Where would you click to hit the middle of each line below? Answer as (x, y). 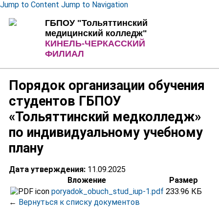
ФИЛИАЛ (65, 54)
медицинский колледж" (96, 33)
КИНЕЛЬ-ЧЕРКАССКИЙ (95, 43)
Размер (184, 180)
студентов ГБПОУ (65, 101)
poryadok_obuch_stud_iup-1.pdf (107, 191)
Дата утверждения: (48, 169)
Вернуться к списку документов (79, 202)
